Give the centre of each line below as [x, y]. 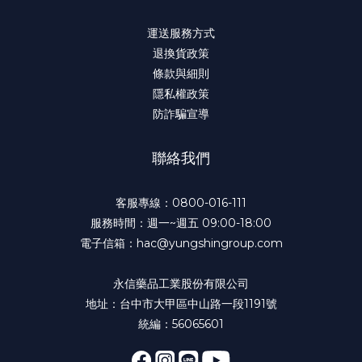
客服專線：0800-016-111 [181, 203]
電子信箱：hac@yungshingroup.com [181, 243]
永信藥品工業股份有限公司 [181, 284]
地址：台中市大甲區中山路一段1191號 [181, 304]
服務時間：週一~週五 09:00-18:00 [181, 223]
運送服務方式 [181, 33]
